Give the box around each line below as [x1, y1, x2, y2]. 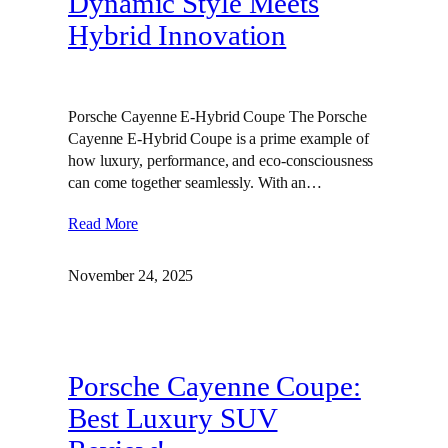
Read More [68, 214, 139, 234]
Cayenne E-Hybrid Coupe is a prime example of [68, 129, 369, 149]
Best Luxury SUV [68, 403, 278, 435]
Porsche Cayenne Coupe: [68, 371, 361, 403]
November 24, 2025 [68, 266, 194, 286]
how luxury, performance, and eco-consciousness [68, 151, 374, 171]
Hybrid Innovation [68, 20, 287, 52]
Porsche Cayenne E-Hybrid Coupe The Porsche [68, 107, 367, 127]
